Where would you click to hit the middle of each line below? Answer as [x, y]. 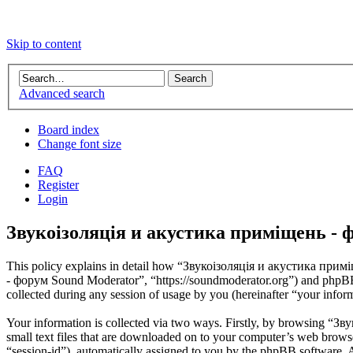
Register [58, 185]
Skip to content [44, 44]
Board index [69, 130]
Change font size [80, 144]
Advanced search [62, 94]
